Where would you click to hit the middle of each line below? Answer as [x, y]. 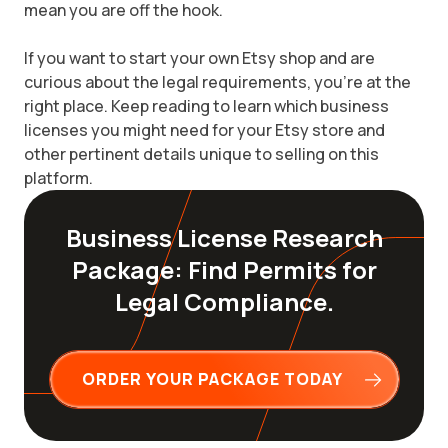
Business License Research [224, 237]
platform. [58, 178]
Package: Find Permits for [224, 269]
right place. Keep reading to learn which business [206, 106]
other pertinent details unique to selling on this [201, 154]
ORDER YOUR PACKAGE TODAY [212, 379]
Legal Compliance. [224, 301]
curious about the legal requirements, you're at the [217, 82]
